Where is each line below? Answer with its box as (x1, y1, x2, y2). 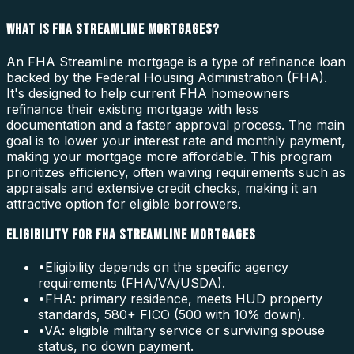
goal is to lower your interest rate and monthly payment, (6, 132, 345, 149)
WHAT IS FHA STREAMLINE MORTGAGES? (6, 20, 220, 39)
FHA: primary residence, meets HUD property (45, 291, 322, 307)
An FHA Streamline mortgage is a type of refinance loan (6, 53, 345, 70)
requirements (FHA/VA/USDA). (38, 275, 225, 292)
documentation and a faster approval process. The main (6, 116, 345, 133)
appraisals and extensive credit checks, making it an (6, 179, 317, 196)
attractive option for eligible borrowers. (6, 195, 241, 212)
